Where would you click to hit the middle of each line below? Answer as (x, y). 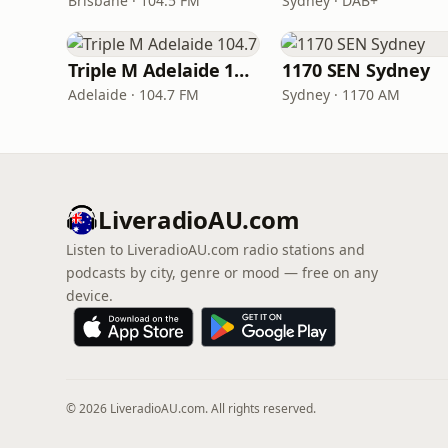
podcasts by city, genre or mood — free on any (222, 272)
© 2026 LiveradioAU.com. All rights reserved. (191, 408)
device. (89, 295)
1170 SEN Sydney (356, 70)
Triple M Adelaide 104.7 (242, 70)
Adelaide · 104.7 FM (133, 94)
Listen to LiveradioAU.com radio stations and (215, 249)
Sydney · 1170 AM (341, 94)
